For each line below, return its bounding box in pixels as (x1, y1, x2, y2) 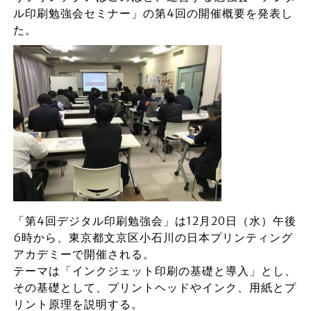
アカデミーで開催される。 (12, 247, 155, 261)
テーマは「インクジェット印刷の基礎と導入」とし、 (12, 264, 296, 278)
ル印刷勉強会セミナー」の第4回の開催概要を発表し (12, 6, 293, 20)
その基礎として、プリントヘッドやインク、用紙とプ (12, 280, 296, 294)
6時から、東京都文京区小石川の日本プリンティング (12, 230, 293, 244)
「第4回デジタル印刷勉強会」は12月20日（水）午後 (12, 214, 296, 228)
